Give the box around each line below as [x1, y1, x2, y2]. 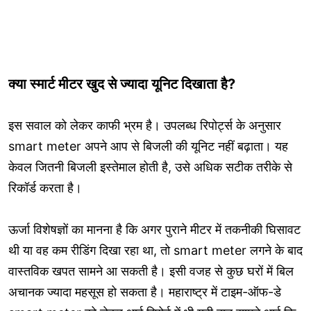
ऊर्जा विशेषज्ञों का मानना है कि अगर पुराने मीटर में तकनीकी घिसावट [8, 221, 301, 237]
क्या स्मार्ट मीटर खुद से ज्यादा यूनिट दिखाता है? [8, 75, 235, 92]
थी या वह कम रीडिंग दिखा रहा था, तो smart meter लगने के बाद [8, 242, 303, 258]
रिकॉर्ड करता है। [8, 180, 82, 195]
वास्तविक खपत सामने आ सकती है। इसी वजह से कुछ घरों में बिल [8, 263, 294, 278]
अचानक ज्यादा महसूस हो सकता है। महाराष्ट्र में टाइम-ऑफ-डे [8, 284, 281, 299]
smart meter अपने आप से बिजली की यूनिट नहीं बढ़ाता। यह [8, 138, 288, 153]
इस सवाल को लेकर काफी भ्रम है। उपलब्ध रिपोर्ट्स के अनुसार [8, 117, 281, 133]
